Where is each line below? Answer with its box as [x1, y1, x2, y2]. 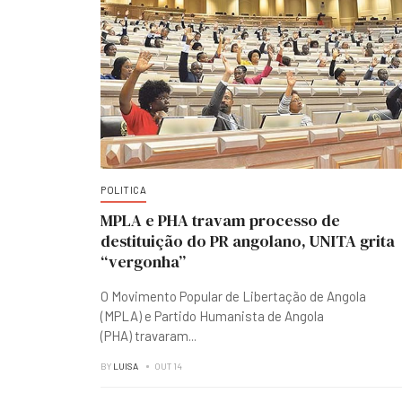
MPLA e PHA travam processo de [100, 209, 340, 232]
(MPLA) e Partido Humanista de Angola [100, 308, 324, 324]
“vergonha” [100, 250, 186, 273]
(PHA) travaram [100, 328, 188, 344]
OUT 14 [154, 361, 182, 371]
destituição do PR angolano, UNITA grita [100, 230, 395, 252]
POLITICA [100, 184, 146, 196]
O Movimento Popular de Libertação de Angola [100, 288, 366, 304]
